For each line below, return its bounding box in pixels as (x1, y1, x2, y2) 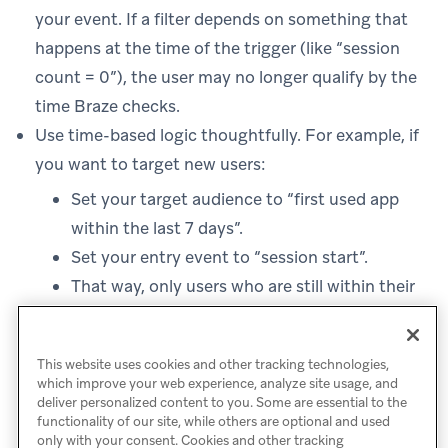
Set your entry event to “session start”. (71, 245, 368, 268)
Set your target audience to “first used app (71, 187, 399, 210)
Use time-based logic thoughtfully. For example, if (35, 123, 419, 146)
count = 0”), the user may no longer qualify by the (35, 65, 417, 88)
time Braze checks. (35, 94, 180, 117)
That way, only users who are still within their (71, 274, 415, 297)
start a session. (71, 332, 186, 355)
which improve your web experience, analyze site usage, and (36, 375, 398, 393)
